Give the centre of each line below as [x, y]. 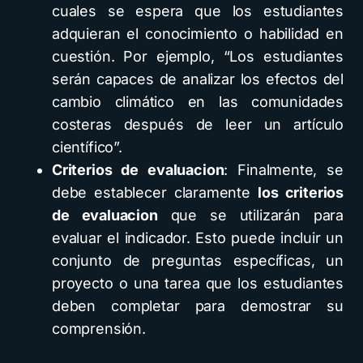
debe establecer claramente [155, 192]
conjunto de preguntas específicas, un [198, 260]
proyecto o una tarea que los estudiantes [198, 283]
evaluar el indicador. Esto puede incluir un [198, 237]
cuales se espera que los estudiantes [198, 11]
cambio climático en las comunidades [198, 101]
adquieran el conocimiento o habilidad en [198, 33]
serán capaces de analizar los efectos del [198, 79]
